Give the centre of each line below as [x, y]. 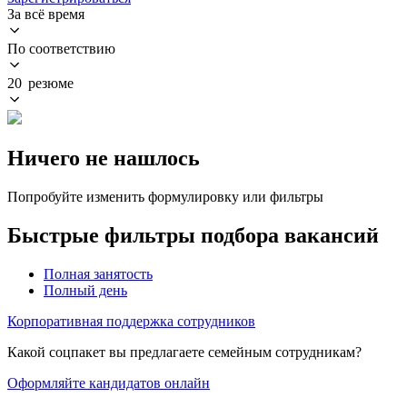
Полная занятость [98, 273]
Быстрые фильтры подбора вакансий [193, 235]
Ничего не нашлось [104, 158]
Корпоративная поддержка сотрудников [131, 321]
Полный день [85, 290]
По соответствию [61, 48]
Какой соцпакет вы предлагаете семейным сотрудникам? [184, 352]
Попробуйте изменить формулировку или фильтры [165, 196]
